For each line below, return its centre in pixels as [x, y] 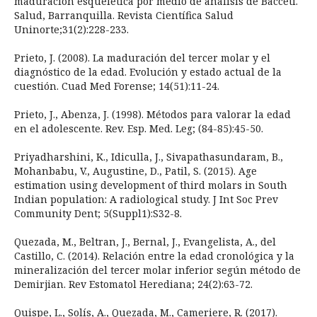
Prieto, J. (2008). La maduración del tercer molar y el [142, 58]
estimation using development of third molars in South [150, 185]
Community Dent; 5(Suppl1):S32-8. [98, 214]
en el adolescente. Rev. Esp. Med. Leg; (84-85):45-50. [138, 129]
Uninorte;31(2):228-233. [71, 30]
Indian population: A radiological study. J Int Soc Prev [146, 200]
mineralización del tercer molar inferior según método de [157, 270]
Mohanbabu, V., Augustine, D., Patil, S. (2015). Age [135, 171]
